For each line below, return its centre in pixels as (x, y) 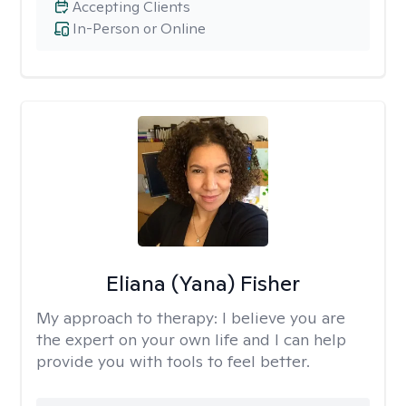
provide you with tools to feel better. (173, 361)
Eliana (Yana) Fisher (203, 283)
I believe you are (284, 318)
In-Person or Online (139, 29)
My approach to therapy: (129, 318)
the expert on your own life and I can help (191, 339)
